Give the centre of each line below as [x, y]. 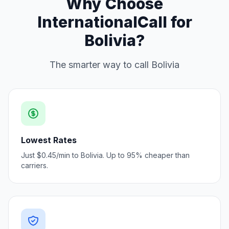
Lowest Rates [49, 140]
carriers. [35, 165]
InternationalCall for [114, 22]
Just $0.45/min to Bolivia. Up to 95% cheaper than [105, 155]
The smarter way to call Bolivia [114, 65]
